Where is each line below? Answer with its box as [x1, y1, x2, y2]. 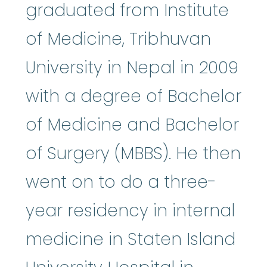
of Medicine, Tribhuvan [26, 27, 211, 51]
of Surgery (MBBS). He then [26, 141, 241, 165]
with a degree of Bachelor [26, 84, 241, 108]
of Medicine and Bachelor [26, 113, 239, 136]
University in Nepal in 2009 [26, 55, 238, 79]
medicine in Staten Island [26, 227, 235, 251]
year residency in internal [26, 198, 235, 222]
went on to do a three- [26, 170, 216, 194]
